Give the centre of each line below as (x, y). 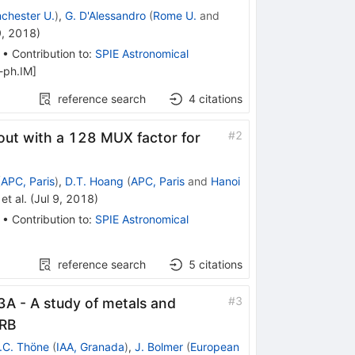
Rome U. (174, 15)
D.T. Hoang (94, 181)
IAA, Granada (90, 346)
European (214, 346)
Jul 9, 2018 (64, 198)
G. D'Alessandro (105, 15)
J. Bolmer (158, 346)
